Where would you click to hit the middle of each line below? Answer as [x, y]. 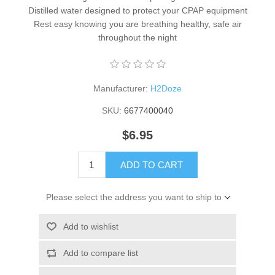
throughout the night [137, 37]
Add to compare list [100, 253]
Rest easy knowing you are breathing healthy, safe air [137, 24]
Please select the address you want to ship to [134, 197]
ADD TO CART [151, 165]
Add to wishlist [91, 226]
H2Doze [166, 88]
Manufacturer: [121, 88]
